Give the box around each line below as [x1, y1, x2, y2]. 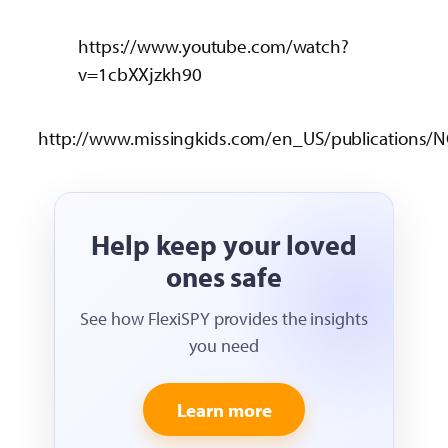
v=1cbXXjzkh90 [78, 61, 202, 86]
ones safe [165, 258, 283, 294]
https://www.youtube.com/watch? [78, 33, 349, 58]
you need [189, 333, 259, 357]
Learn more [176, 397, 272, 422]
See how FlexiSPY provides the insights [80, 306, 368, 330]
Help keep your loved [91, 226, 357, 262]
